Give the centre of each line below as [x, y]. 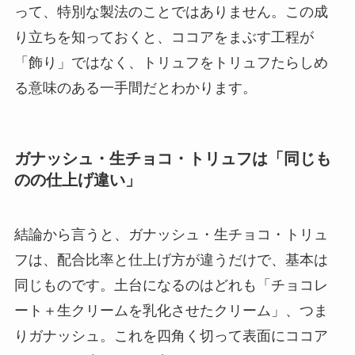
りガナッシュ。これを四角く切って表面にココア [171, 336]
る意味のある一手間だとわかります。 [135, 88]
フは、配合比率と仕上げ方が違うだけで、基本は [171, 260]
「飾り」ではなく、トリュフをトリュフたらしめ [171, 63]
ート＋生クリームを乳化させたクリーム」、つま [171, 310]
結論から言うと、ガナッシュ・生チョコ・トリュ [171, 234]
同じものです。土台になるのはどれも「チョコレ [171, 285]
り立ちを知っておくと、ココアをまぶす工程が [164, 38]
